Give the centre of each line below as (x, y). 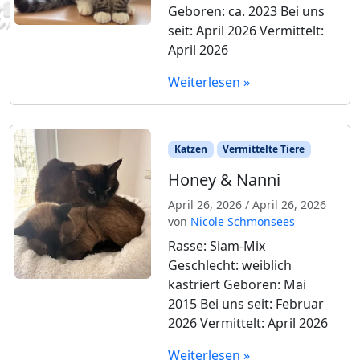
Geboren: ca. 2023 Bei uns (246, 12)
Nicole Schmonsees (243, 222)
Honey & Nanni (224, 180)
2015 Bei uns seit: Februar (246, 304)
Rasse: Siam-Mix (217, 246)
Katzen (190, 149)
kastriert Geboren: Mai (237, 285)
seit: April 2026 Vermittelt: (246, 31)
